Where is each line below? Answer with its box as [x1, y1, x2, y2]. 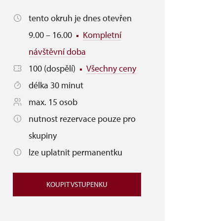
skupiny [29, 130, 57, 141]
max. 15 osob [29, 96, 77, 108]
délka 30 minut [29, 79, 83, 91]
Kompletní [83, 29, 121, 40]
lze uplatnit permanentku [29, 147, 122, 158]
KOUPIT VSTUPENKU [46, 180, 108, 189]
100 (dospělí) [29, 63, 77, 74]
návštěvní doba [29, 46, 86, 57]
